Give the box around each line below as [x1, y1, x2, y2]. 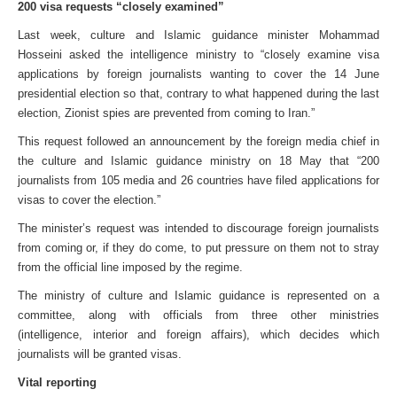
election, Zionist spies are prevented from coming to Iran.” [18, 106, 315, 120]
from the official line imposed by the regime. [18, 261, 243, 274]
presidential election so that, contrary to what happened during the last [18, 87, 379, 100]
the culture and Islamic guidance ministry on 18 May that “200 [18, 154, 379, 167]
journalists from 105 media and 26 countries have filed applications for [18, 174, 379, 187]
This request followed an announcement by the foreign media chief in [18, 135, 379, 148]
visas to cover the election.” [18, 193, 160, 206]
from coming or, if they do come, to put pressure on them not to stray [18, 241, 379, 254]
